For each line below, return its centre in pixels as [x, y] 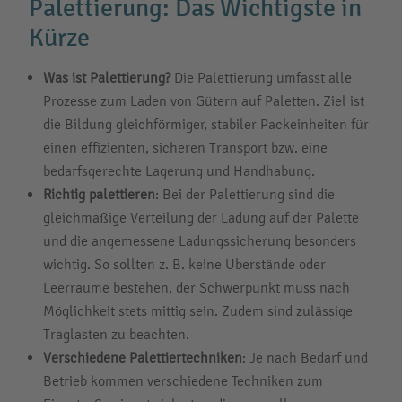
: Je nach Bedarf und [305, 358]
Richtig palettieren [99, 194]
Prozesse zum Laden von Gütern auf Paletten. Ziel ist [204, 101]
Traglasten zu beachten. [116, 334]
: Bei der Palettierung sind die [245, 194]
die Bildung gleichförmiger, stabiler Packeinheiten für [206, 124]
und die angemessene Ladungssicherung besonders [200, 241]
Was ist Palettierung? [107, 78]
